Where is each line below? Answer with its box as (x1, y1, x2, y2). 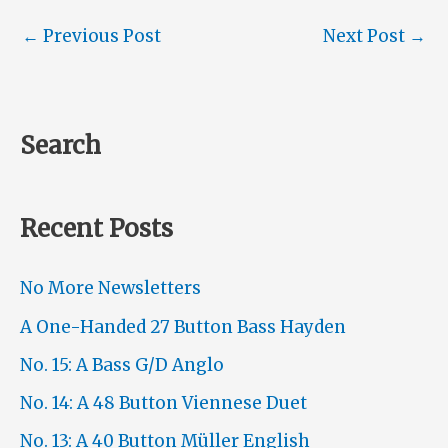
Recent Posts (20, 213, 173, 245)
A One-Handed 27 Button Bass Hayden (20, 315, 346, 338)
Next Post (323, 25, 409, 48)
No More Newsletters (20, 277, 201, 300)
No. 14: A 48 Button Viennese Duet (20, 392, 307, 415)
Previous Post (39, 25, 161, 48)
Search (20, 129, 101, 161)
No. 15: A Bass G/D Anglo (20, 353, 224, 376)
